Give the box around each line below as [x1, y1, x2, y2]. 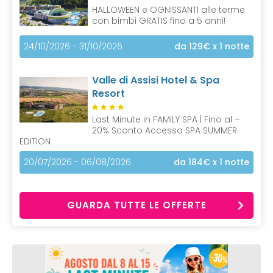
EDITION [19, 135, 51, 147]
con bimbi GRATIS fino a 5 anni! [92, 15, 225, 27]
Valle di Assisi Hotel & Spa [92, 73, 219, 87]
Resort [92, 86, 125, 101]
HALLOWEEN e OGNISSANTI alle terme [92, 4, 245, 16]
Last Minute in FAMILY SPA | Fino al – [92, 113, 240, 126]
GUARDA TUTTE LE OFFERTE [66, 198, 207, 211]
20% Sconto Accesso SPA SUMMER [92, 124, 237, 136]
